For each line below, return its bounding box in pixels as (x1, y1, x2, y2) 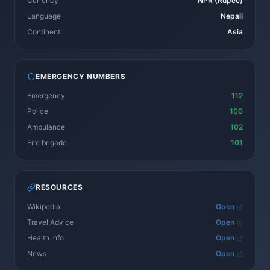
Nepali (221, 11, 243, 20)
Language (27, 11, 61, 20)
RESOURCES (36, 183, 83, 192)
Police (27, 107, 48, 116)
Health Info (27, 233, 64, 242)
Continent (27, 27, 60, 36)
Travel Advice (27, 218, 74, 227)
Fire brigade (27, 138, 67, 147)
